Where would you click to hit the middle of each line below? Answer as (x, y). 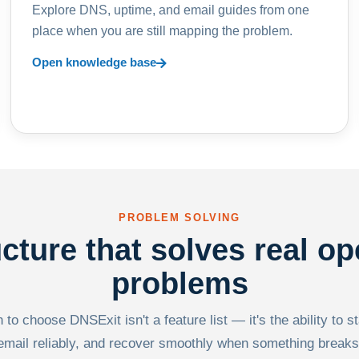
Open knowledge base (95, 63)
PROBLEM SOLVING (179, 218)
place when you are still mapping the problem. (163, 31)
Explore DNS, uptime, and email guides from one (171, 10)
